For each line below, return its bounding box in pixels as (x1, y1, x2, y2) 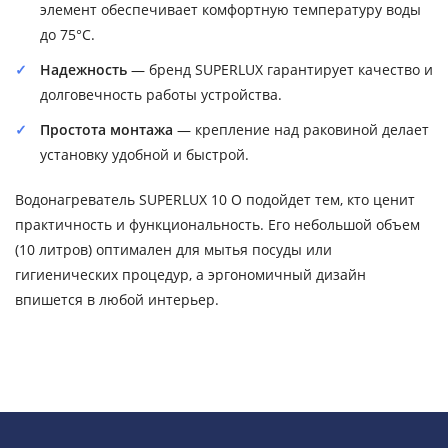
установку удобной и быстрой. (40, 145, 249, 164)
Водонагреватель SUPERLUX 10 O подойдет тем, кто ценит (15, 190, 415, 209)
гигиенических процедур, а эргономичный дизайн (15, 265, 366, 284)
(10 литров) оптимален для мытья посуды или (15, 240, 332, 259)
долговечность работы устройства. (40, 85, 282, 104)
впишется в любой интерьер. (15, 290, 219, 309)
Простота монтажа (40, 120, 173, 139)
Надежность (40, 60, 127, 79)
